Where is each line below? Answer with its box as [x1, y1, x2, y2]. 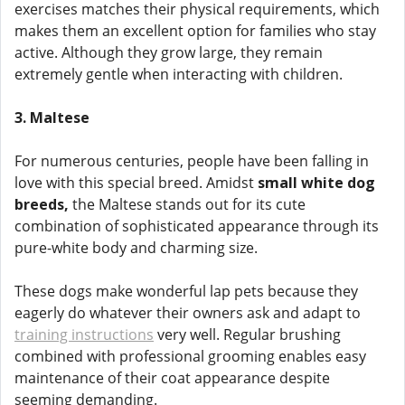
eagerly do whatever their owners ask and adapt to [14, 303, 361, 323]
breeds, [14, 194, 69, 214]
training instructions [14, 325, 154, 344]
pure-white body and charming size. [14, 238, 258, 258]
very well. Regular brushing [154, 325, 341, 344]
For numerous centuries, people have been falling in [14, 151, 369, 171]
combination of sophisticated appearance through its [14, 216, 379, 236]
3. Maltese [14, 108, 89, 127]
